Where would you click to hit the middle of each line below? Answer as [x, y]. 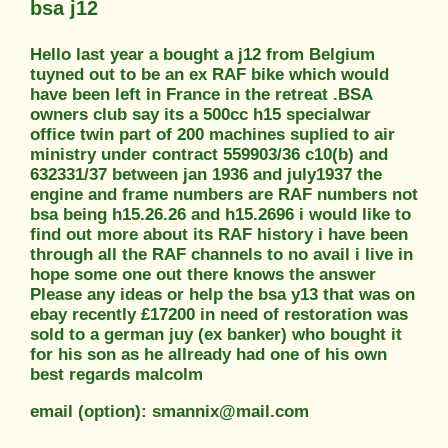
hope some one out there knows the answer [203, 274]
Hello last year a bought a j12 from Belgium [202, 54]
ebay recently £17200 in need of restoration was [219, 314]
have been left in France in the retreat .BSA [201, 94]
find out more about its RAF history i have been [219, 234]
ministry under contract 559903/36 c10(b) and [209, 154]
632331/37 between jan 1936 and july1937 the [206, 174]
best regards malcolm [116, 374]
